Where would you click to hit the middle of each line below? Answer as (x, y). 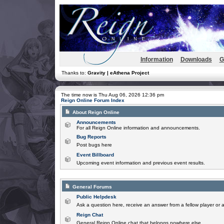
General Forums (92, 187)
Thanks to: (74, 73)
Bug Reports (91, 137)
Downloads (196, 59)
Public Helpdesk (96, 197)
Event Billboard (95, 155)
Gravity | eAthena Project (118, 73)
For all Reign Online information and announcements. (139, 128)
